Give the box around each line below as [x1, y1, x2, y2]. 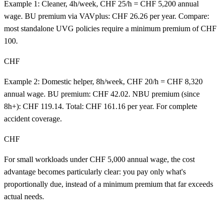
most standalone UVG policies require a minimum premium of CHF [4, 24, 217, 33]
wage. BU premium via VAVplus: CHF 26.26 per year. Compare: [4, 11, 209, 20]
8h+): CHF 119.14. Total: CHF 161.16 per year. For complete [4, 102, 197, 111]
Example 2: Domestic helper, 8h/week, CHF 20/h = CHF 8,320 [4, 77, 203, 86]
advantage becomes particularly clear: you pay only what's [4, 167, 186, 176]
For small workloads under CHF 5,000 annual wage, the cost [4, 155, 195, 164]
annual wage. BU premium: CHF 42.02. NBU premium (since [4, 89, 200, 98]
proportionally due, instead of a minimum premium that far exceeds [4, 179, 213, 188]
